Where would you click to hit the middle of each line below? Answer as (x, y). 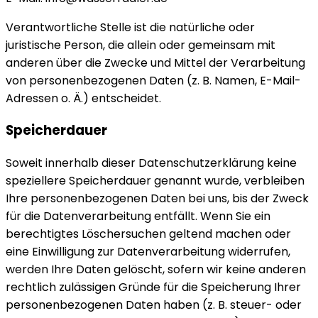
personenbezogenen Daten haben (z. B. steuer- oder (154, 305)
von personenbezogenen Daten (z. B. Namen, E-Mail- (153, 80)
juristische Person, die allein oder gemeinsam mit (141, 45)
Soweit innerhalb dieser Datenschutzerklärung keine (151, 163)
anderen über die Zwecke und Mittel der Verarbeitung (155, 62)
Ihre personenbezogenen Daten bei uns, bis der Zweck (157, 198)
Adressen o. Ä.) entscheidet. (83, 98)
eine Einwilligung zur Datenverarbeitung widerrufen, (148, 251)
